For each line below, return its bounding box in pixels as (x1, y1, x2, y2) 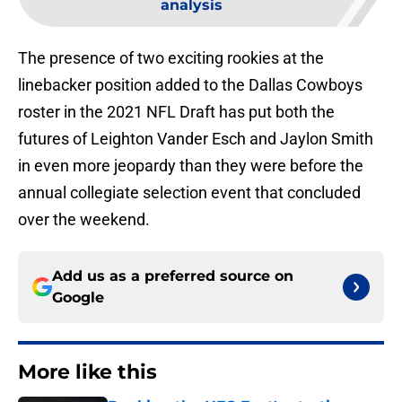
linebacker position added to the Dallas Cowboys (18, 75, 363, 95)
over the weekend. (18, 210, 150, 230)
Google (52, 289, 104, 307)
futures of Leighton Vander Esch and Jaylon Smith (18, 129, 373, 149)
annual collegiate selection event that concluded (18, 183, 361, 203)
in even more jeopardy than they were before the (18, 156, 363, 176)
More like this (18, 360, 157, 385)
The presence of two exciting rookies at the (18, 48, 324, 68)
